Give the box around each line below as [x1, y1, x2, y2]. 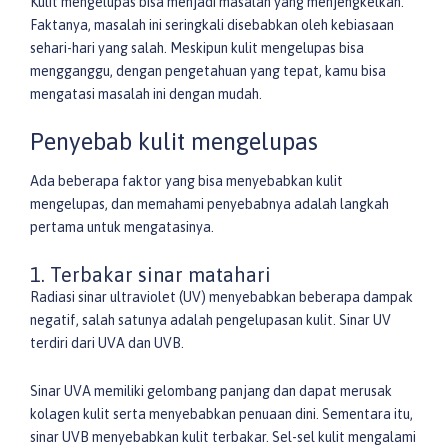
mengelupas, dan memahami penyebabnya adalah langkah [30, 195, 389, 212]
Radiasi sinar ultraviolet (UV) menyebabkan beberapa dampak [30, 289, 413, 306]
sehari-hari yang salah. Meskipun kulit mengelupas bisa [30, 39, 364, 56]
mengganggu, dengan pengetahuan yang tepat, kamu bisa [30, 62, 386, 79]
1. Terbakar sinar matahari [30, 263, 271, 287]
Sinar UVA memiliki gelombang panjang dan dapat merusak [30, 382, 392, 399]
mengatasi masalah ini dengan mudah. [30, 85, 262, 102]
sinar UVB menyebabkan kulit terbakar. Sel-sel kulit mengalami [30, 428, 416, 445]
